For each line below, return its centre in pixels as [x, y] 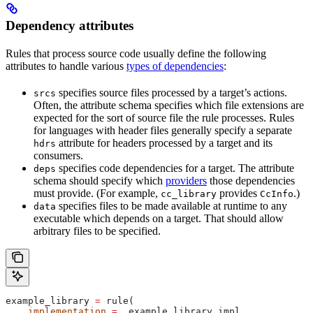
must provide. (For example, [97, 194]
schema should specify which [100, 181]
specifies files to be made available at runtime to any [172, 206]
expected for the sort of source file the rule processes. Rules [164, 118]
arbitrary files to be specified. [97, 231]
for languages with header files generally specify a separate [163, 131]
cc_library [189, 194]
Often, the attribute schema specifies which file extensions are [169, 105]
